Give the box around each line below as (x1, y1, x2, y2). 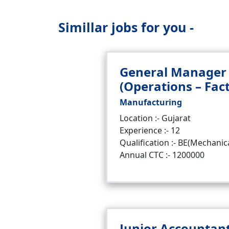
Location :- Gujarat (120, 112, 191, 124)
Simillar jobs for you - (58, 18, 194, 36)
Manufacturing (120, 97, 182, 108)
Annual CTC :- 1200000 (120, 149, 204, 161)
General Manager (120, 63, 226, 80)
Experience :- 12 (120, 125, 180, 136)
